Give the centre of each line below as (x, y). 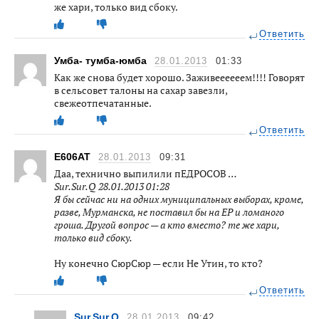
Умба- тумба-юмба (102, 60)
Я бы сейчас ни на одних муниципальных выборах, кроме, (179, 199)
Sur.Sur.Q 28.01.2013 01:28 (112, 186)
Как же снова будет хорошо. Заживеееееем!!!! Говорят (179, 77)
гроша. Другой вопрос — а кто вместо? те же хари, (167, 224)
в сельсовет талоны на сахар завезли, (141, 90)
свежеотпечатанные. (103, 103)
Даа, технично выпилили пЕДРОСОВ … (145, 173)
